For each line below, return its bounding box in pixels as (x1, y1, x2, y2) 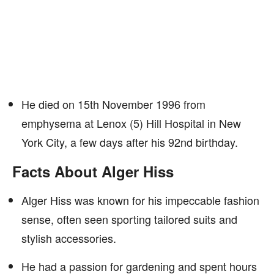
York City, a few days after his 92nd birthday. (21, 134, 238, 150)
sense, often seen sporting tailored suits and (21, 211, 237, 227)
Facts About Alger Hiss (12, 161, 174, 182)
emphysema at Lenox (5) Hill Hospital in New (21, 115, 241, 131)
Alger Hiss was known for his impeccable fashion (21, 192, 259, 208)
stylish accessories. (21, 230, 116, 246)
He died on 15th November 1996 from (21, 96, 206, 112)
